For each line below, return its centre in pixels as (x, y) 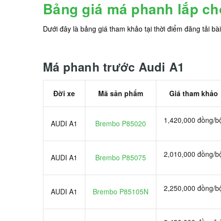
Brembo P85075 (121, 158)
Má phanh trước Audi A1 (114, 67)
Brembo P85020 (121, 124)
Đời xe (64, 93)
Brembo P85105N (121, 192)
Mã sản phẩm (121, 93)
